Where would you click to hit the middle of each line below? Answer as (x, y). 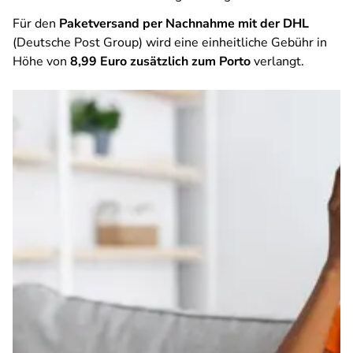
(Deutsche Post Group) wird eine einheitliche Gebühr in (170, 43)
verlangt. (279, 61)
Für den (36, 24)
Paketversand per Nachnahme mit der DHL (184, 24)
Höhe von (41, 61)
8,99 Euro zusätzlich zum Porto (160, 61)
